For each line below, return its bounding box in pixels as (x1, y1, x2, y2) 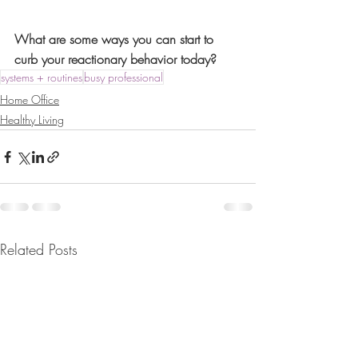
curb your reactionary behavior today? (14, 50, 217, 69)
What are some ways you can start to (14, 30, 217, 49)
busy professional (84, 70, 163, 86)
